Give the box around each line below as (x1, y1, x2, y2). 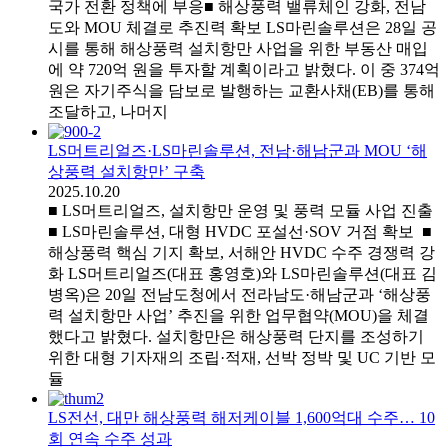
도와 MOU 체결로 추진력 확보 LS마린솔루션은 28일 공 (48, 18, 437, 36)
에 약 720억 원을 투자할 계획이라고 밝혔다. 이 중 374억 (48, 60, 440, 78)
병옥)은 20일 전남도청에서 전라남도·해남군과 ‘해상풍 (48, 285, 431, 303)
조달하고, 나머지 (48, 102, 168, 120)
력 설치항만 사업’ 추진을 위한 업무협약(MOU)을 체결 (48, 306, 429, 324)
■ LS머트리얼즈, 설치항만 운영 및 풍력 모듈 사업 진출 (48, 201, 433, 219)
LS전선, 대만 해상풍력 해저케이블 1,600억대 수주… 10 (48, 408, 435, 426)
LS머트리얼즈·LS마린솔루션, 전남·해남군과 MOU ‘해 (48, 141, 427, 159)
